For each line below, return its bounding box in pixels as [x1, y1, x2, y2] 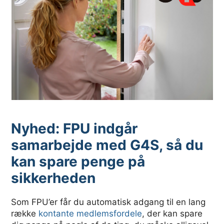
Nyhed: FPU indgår [11, 119, 138, 137]
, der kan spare [142, 208, 203, 218]
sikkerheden [11, 169, 96, 186]
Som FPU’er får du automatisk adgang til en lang [11, 196, 206, 207]
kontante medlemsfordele [38, 208, 142, 218]
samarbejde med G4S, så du [11, 136, 203, 153]
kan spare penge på [11, 152, 145, 170]
